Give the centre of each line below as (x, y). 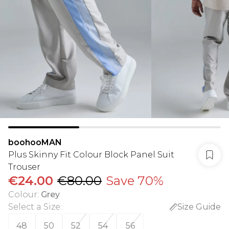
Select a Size (34, 207)
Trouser (24, 167)
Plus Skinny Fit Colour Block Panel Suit (91, 155)
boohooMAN (35, 142)
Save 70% (135, 181)
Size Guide (199, 207)
